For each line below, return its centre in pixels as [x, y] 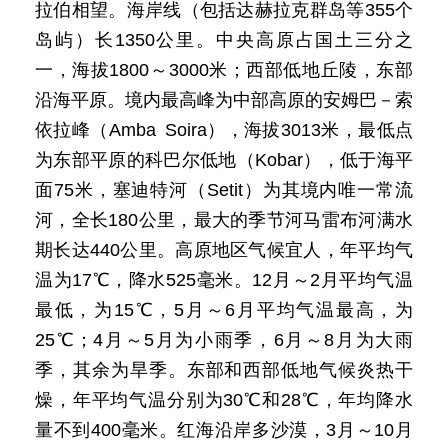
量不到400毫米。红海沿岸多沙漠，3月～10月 [224, 430]
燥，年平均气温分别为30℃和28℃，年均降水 [224, 400]
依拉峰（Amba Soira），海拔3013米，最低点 [224, 130]
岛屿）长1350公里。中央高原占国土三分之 [224, 40]
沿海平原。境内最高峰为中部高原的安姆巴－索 [224, 100]
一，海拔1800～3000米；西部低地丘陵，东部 [224, 70]
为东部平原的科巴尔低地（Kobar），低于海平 [224, 160]
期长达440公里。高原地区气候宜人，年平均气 [224, 250]
